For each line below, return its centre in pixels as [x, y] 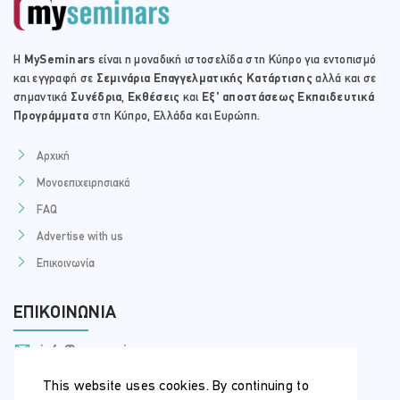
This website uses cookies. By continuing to [176, 386]
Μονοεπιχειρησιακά [83, 183]
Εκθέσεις [155, 97]
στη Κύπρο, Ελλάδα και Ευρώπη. [175, 116]
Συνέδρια [96, 97]
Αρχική [53, 156]
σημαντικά [42, 97]
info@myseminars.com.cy [121, 350]
